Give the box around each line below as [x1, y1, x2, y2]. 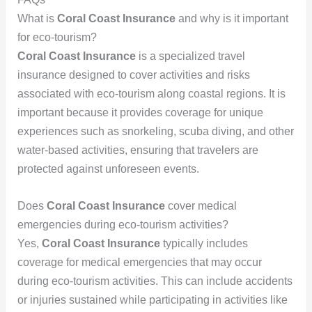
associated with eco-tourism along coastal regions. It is [17, 88, 286, 100]
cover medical [164, 199, 237, 212]
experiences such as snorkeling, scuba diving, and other [17, 125, 294, 138]
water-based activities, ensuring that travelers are [17, 144, 258, 157]
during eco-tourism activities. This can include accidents [17, 274, 292, 287]
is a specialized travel [135, 50, 245, 63]
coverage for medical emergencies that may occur [17, 256, 262, 268]
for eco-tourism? [17, 31, 97, 44]
